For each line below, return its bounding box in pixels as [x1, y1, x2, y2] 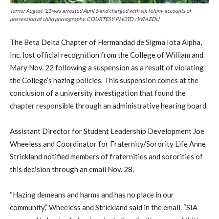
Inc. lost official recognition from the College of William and [10, 50, 203, 59]
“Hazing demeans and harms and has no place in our [10, 190, 174, 199]
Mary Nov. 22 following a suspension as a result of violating [10, 63, 204, 72]
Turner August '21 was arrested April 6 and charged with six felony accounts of [10, 7, 191, 14]
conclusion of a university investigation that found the [10, 88, 186, 97]
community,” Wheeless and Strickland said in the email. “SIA [10, 202, 197, 212]
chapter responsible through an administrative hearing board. [10, 101, 208, 110]
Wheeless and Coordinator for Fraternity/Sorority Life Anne [10, 139, 206, 148]
